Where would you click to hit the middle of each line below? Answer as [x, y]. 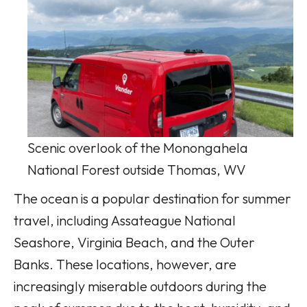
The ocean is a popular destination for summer [152, 198]
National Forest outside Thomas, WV [137, 169]
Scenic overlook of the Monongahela [138, 147]
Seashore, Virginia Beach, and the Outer [134, 242]
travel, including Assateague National [125, 220]
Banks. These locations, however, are [125, 264]
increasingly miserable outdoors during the [140, 286]
